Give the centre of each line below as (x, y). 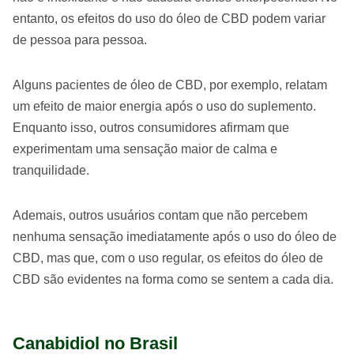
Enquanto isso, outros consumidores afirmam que (151, 127)
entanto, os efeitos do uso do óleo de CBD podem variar (169, 18)
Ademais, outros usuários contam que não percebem (160, 215)
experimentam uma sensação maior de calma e (145, 149)
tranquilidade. (51, 170)
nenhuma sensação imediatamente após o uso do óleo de (175, 236)
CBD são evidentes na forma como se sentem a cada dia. (173, 279)
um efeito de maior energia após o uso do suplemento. (164, 106)
